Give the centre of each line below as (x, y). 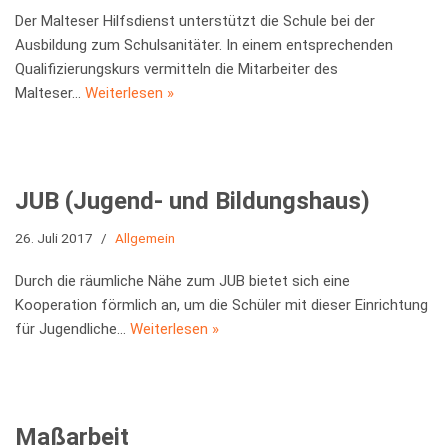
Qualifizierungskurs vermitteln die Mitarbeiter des (176, 69)
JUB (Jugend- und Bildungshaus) (192, 201)
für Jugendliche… (72, 329)
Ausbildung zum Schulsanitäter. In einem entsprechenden (204, 45)
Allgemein (145, 238)
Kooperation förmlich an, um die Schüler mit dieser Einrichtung (221, 305)
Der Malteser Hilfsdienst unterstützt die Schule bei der (195, 21)
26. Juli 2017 (54, 238)
